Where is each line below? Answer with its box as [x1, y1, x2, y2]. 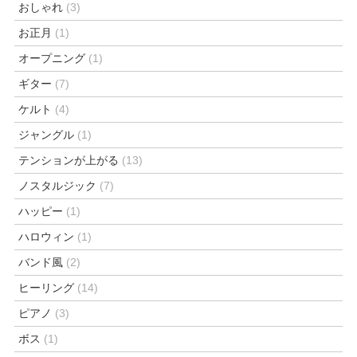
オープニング [18, 51, 86, 65]
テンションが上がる [18, 153, 120, 167]
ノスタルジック [18, 178, 97, 192]
